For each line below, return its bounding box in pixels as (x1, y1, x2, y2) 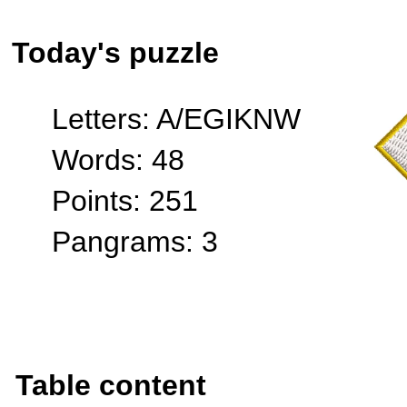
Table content (15, 368, 206, 402)
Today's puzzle (12, 35, 219, 69)
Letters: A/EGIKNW (52, 102, 301, 135)
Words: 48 (52, 143, 184, 176)
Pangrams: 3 (52, 224, 218, 258)
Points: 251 (52, 184, 198, 217)
